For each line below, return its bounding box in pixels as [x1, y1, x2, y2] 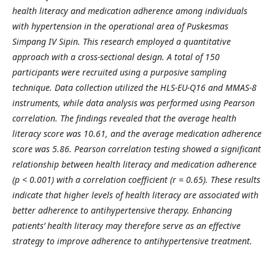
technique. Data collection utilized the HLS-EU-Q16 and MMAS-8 [12, 82, 257, 93]
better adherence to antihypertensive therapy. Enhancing [12, 204, 232, 216]
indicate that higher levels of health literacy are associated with [12, 189, 258, 201]
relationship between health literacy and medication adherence [12, 158, 257, 170]
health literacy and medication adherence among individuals [12, 5, 247, 17]
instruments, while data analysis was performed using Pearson [12, 97, 255, 109]
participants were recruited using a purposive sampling [12, 66, 227, 78]
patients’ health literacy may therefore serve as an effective [12, 220, 241, 231]
